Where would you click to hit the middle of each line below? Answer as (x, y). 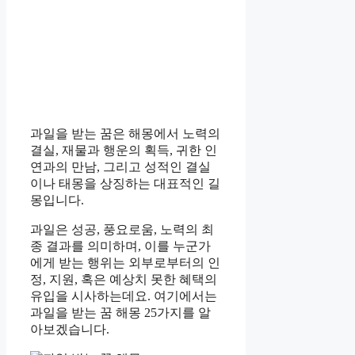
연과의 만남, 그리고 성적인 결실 (120, 167)
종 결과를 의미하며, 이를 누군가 (120, 246)
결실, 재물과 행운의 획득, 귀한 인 (124, 151)
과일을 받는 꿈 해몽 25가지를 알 (120, 313)
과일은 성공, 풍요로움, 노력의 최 (122, 230)
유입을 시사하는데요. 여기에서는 (124, 296)
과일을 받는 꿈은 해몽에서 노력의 (125, 134)
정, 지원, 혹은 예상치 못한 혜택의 (124, 280)
